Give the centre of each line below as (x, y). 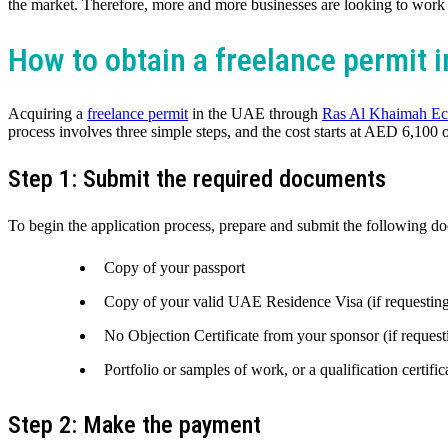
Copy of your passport (174, 268)
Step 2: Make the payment (134, 425)
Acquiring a (47, 114)
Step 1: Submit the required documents (197, 179)
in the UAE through (255, 114)
